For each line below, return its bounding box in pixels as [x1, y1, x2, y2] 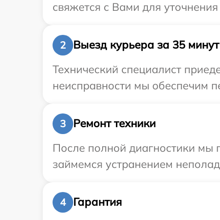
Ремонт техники [73, 116, 156, 130]
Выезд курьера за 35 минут [73, 38, 219, 52]
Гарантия [73, 195, 122, 209]
